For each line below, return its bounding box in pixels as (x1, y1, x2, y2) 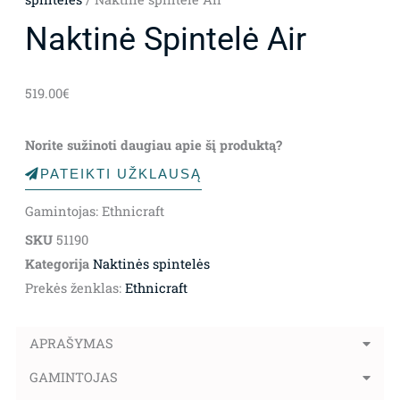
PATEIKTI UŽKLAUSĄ (39, 166, 202, 181)
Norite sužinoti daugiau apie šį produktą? (24, 136, 282, 154)
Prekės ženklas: (24, 279, 125, 296)
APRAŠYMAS (29, 334, 113, 352)
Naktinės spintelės (92, 254, 210, 272)
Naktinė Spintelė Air (24, 20, 306, 59)
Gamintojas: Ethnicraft (24, 202, 164, 220)
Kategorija (24, 254, 89, 272)
